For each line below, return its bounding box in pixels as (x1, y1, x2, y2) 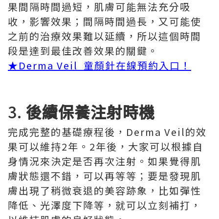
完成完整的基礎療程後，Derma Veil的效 (8, 125, 207, 139)
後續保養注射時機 (26, 100, 155, 123)
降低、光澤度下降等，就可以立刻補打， (8, 198, 201, 212)
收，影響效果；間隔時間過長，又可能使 (8, 14, 201, 28)
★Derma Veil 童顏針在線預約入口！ (8, 58, 191, 72)
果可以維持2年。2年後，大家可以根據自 (8, 139, 203, 153)
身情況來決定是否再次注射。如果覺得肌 (8, 154, 201, 168)
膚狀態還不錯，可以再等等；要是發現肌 (8, 169, 201, 183)
